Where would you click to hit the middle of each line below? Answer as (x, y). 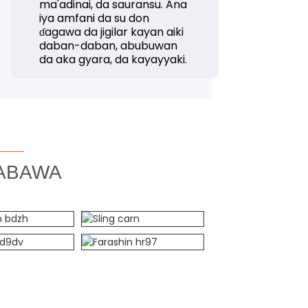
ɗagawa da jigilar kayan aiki (112, 32)
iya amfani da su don (95, 18)
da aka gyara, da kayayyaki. (113, 59)
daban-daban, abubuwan (109, 46)
